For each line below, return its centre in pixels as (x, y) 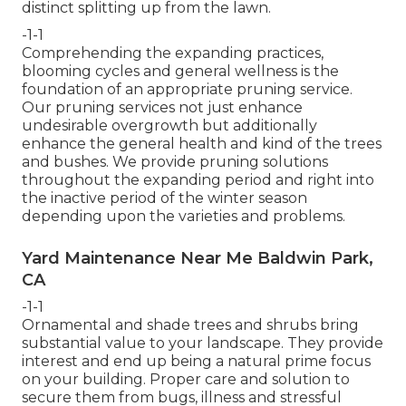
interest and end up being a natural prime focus (196, 361)
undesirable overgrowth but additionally (169, 125)
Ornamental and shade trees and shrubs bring (190, 324)
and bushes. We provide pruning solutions (175, 161)
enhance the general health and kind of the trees (202, 143)
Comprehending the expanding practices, (173, 53)
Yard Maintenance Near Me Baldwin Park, (198, 258)
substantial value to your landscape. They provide (203, 343)
